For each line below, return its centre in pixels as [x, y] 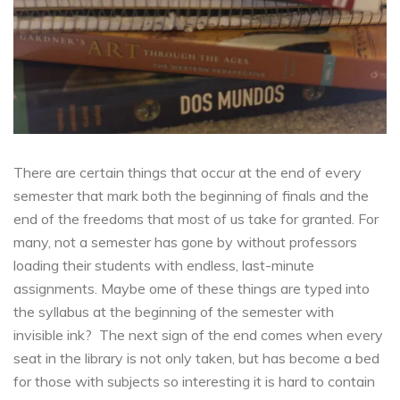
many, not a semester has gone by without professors [185, 242]
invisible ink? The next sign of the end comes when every [198, 334]
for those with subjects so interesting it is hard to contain [194, 381]
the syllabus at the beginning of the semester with [174, 311]
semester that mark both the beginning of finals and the [191, 195]
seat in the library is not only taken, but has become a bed [196, 358]
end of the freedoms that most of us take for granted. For [196, 218]
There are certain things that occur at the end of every [187, 172]
